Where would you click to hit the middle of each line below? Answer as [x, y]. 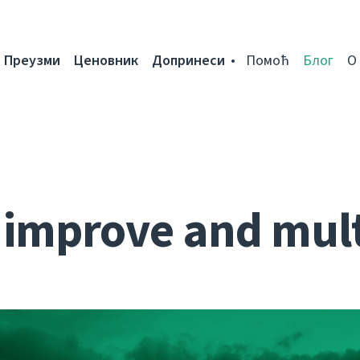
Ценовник [106, 60]
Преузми [32, 60]
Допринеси [188, 60]
